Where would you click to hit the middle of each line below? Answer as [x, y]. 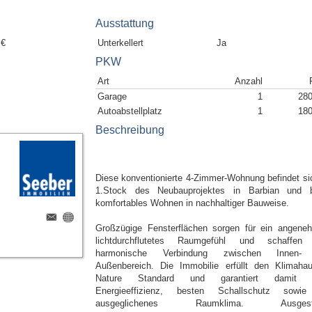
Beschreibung [130, 130]
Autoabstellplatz [130, 111]
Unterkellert [120, 43]
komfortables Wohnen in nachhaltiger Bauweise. [192, 203]
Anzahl [249, 81]
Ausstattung [125, 23]
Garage [112, 96]
